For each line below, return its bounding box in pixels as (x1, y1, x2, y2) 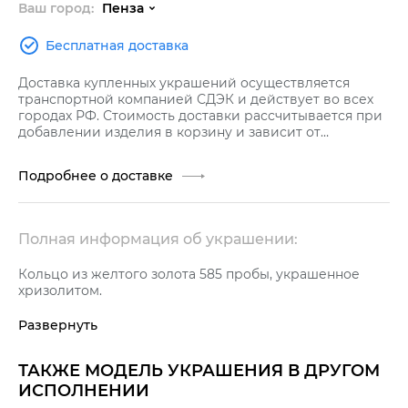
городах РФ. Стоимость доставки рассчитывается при (18, 107, 382, 124)
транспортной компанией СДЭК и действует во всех (18, 91, 373, 107)
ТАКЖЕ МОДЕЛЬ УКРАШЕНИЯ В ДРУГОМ (18, 361, 380, 381)
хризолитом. (18, 282, 102, 299)
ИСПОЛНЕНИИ (18, 381, 149, 401)
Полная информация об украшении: (18, 230, 298, 248)
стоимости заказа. (18, 140, 138, 157)
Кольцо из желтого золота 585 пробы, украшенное (18, 266, 360, 282)
